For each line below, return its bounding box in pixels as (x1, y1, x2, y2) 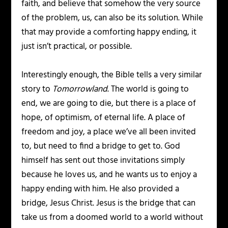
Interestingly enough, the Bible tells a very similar (21, 68, 203, 82)
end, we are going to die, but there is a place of (21, 96, 196, 110)
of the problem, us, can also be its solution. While (21, 11, 204, 25)
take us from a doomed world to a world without (21, 210, 204, 224)
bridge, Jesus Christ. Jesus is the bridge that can (21, 196, 196, 210)
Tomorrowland (52, 82, 108, 96)
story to (21, 82, 53, 96)
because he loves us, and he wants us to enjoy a (21, 167, 197, 182)
